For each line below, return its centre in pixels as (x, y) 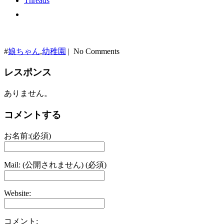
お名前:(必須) (27, 135)
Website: (17, 193)
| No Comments (93, 51)
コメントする (32, 114)
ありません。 (28, 93)
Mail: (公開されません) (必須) (55, 164)
